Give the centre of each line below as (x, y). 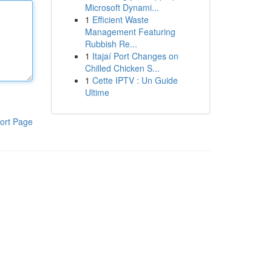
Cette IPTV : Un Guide (135, 80)
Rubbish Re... (111, 44)
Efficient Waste (120, 19)
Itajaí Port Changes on (135, 56)
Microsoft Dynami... (122, 7)
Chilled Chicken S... (122, 68)
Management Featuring (130, 32)
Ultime (97, 92)
